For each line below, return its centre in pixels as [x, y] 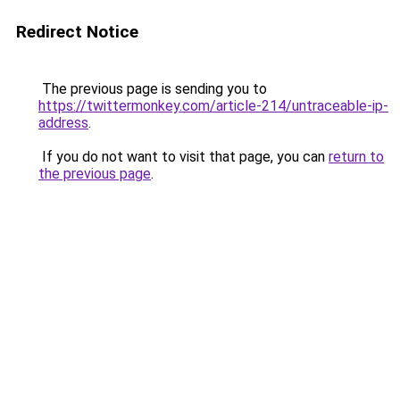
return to [356, 157]
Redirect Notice [77, 32]
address [63, 123]
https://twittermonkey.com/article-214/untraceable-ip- [213, 106]
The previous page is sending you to [153, 89]
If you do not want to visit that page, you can [183, 157]
